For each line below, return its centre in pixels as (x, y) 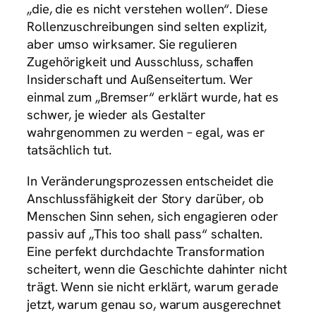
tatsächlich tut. (69, 150)
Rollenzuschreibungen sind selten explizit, (147, 27)
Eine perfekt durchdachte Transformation (146, 251)
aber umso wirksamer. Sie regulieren (132, 44)
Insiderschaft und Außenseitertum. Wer (140, 80)
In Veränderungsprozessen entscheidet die (150, 181)
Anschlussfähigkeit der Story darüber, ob (145, 198)
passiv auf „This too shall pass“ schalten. (145, 233)
